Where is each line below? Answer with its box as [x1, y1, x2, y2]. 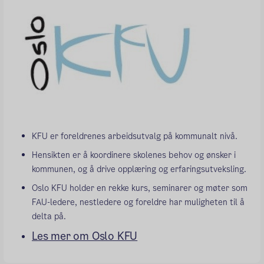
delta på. [32, 210, 66, 222]
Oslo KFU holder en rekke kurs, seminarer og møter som [32, 181, 247, 194]
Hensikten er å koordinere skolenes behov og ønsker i [32, 148, 236, 161]
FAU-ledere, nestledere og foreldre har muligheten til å [32, 196, 245, 208]
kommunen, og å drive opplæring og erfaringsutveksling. [32, 163, 246, 175]
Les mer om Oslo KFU [32, 228, 138, 243]
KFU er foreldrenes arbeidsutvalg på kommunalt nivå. [32, 130, 237, 142]
